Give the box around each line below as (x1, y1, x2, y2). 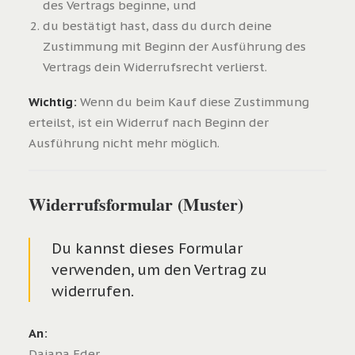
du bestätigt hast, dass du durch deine (43, 18, 272, 33)
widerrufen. (52, 282, 134, 300)
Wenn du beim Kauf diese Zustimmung (77, 94, 309, 109)
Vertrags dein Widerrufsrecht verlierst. (43, 59, 267, 74)
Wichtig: (29, 94, 77, 109)
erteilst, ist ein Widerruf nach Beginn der (29, 115, 269, 130)
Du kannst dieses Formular (52, 239, 242, 258)
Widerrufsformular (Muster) (29, 191, 243, 217)
